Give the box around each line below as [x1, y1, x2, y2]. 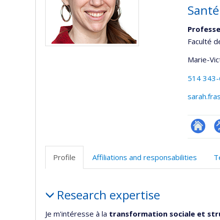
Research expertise [56, 187, 160, 203]
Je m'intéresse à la [45, 208, 107, 219]
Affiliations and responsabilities [92, 152, 197, 162]
